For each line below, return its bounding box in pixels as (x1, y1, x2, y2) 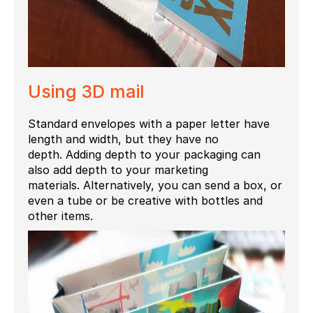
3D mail (82, 80, 145, 102)
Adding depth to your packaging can (66, 147, 261, 161)
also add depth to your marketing (28, 162, 208, 177)
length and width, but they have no (28, 131, 219, 146)
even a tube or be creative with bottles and (28, 193, 263, 208)
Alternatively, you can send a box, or (80, 177, 282, 192)
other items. (28, 208, 93, 223)
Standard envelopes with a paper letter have (28, 116, 270, 131)
